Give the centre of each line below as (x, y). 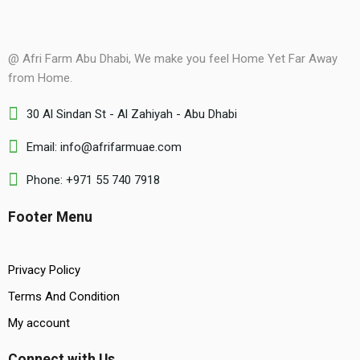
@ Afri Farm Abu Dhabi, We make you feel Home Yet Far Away (173, 59)
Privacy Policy (44, 270)
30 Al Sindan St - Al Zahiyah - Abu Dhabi (132, 115)
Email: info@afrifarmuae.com (104, 147)
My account (39, 323)
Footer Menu (50, 217)
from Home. (40, 78)
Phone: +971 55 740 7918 (93, 180)
